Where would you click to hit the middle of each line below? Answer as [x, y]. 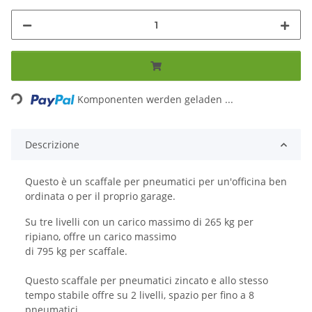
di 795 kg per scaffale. [76, 251]
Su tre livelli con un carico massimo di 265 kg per [139, 222]
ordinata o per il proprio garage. [100, 196]
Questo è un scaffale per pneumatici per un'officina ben [156, 182]
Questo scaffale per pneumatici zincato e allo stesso [147, 281]
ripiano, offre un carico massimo [101, 237]
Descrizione [52, 145]
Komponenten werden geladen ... [156, 100]
